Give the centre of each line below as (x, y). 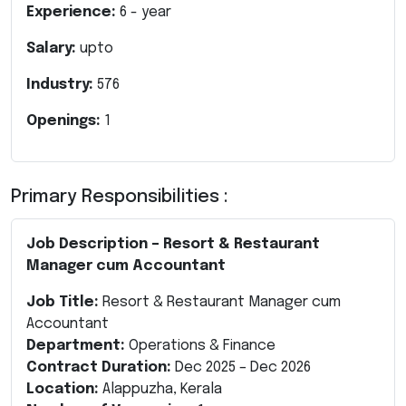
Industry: (62, 84)
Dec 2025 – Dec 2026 (241, 367)
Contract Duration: (99, 367)
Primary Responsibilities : (120, 197)
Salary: (53, 48)
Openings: (65, 121)
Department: (76, 345)
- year (149, 12)
